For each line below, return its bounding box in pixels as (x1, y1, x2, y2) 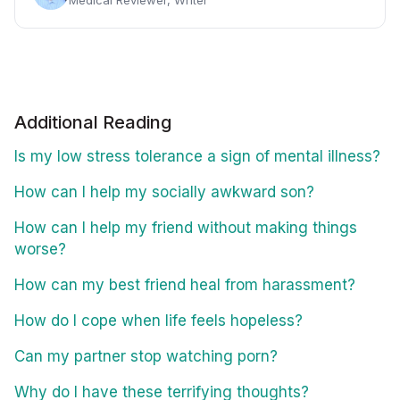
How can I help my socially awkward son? (14, 182, 314, 201)
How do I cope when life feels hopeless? (14, 311, 303, 329)
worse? (14, 239, 66, 258)
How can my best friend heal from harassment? (14, 275, 355, 294)
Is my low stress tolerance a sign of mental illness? (14, 146, 380, 165)
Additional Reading (14, 111, 171, 133)
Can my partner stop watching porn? (14, 346, 278, 365)
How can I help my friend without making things (14, 218, 357, 237)
